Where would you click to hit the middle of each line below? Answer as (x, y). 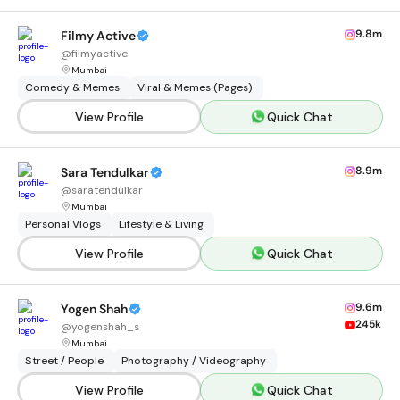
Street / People (64, 361)
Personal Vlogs (63, 224)
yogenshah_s (105, 327)
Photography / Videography (194, 361)
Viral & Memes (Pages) (195, 87)
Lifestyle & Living (161, 224)
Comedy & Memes (72, 87)
